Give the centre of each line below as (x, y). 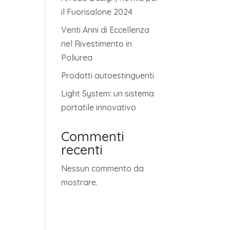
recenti (82, 150)
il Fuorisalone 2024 (97, 12)
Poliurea (77, 57)
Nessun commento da (103, 168)
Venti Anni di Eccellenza (106, 30)
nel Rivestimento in (97, 44)
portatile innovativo (99, 107)
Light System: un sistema (108, 93)
